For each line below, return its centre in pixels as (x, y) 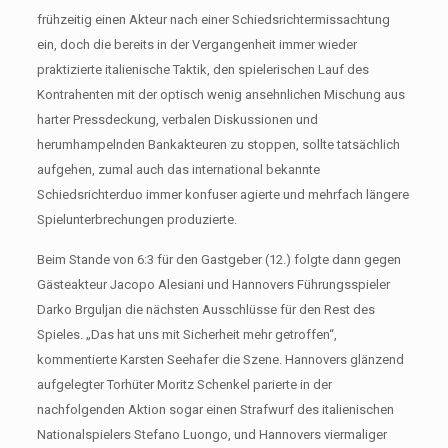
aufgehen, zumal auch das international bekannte (178, 169)
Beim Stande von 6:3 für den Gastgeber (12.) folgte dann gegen (218, 259)
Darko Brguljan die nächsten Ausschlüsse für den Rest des (205, 309)
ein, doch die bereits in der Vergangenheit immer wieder (196, 44)
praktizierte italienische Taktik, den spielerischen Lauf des (202, 69)
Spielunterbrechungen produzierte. (136, 219)
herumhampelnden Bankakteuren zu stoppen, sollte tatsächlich (218, 144)
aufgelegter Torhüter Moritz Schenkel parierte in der (184, 384)
